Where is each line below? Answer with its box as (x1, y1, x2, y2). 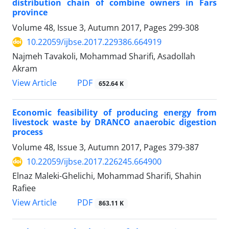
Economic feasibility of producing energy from (12, 107, 217, 119)
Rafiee (12, 182, 36, 194)
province (12, 7, 48, 18)
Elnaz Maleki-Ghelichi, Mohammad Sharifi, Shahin (12, 170, 201, 182)
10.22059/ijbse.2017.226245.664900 (27, 156, 162, 168)
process (12, 126, 43, 138)
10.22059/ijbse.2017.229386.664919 (27, 36, 162, 48)
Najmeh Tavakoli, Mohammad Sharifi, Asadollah (12, 51, 195, 62)
